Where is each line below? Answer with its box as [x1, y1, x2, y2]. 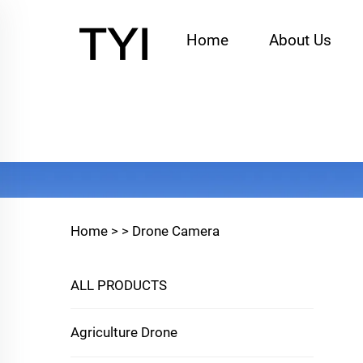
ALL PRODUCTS [70, 277, 167, 293]
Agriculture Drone [70, 324, 177, 340]
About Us [269, 31, 331, 49]
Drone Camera [132, 223, 220, 239]
